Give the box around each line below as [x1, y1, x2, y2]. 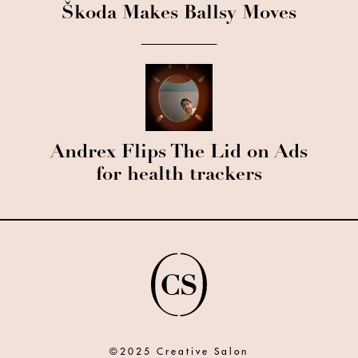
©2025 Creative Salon [109, 346, 249, 356]
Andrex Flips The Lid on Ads [50, 143, 308, 163]
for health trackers [96, 165, 262, 185]
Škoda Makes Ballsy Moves [62, 4, 296, 24]
